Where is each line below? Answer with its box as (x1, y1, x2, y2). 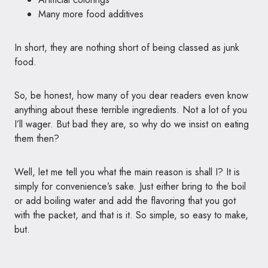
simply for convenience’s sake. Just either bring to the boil (14, 179, 246, 193)
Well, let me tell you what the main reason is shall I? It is (14, 165, 240, 179)
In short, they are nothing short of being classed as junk (14, 41, 239, 54)
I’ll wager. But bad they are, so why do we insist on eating (14, 117, 249, 131)
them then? (14, 132, 59, 145)
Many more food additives (38, 7, 144, 21)
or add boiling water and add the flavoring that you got (14, 194, 236, 208)
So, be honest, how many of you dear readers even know (14, 89, 248, 102)
